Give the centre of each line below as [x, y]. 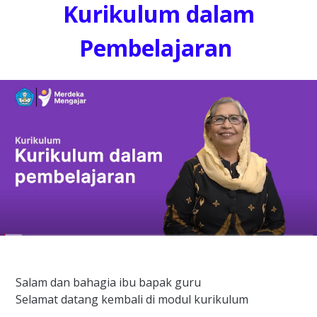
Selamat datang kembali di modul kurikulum [132, 300]
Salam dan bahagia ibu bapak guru [108, 283]
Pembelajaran [158, 48]
